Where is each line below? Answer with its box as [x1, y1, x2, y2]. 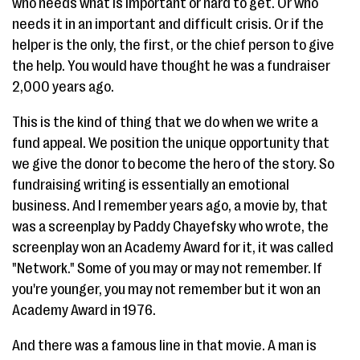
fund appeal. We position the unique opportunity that [12, 135, 329, 151]
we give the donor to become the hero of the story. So [12, 156, 334, 172]
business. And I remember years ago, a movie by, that [12, 198, 328, 214]
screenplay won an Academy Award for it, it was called [12, 239, 333, 256]
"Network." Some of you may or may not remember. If [12, 260, 322, 276]
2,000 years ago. [12, 79, 114, 95]
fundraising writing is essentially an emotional [12, 177, 289, 193]
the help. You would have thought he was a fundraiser [12, 58, 330, 74]
